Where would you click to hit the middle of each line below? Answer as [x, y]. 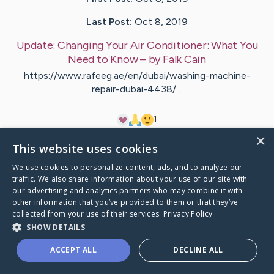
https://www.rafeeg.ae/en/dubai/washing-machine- [137, 76]
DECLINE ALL [198, 250]
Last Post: [109, 22]
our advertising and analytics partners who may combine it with [128, 191]
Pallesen [113, 157]
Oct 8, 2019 [161, 22]
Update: [37, 46]
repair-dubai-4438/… [137, 89]
